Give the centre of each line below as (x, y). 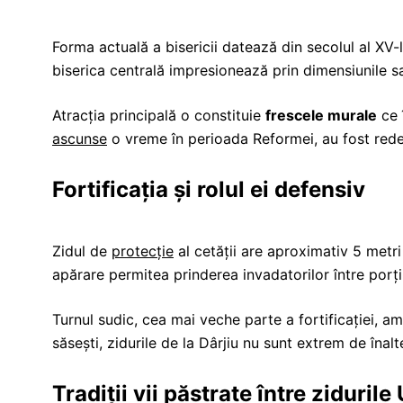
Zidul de (82, 251)
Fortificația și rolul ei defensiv (209, 189)
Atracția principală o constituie (159, 115)
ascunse (80, 139)
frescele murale (321, 115)
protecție (143, 251)
